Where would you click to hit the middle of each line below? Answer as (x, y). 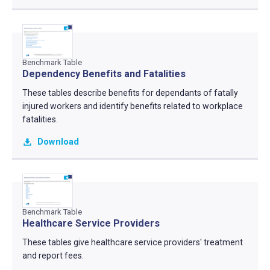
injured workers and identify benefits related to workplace (132, 106)
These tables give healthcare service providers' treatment (132, 243)
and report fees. (53, 256)
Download (58, 142)
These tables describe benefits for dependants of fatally (130, 93)
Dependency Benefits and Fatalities (104, 74)
